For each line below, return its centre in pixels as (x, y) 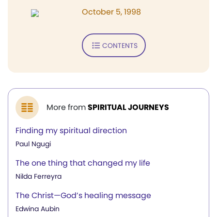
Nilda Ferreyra (39, 176)
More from (67, 107)
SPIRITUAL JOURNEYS (128, 107)
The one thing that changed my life (83, 163)
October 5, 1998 (111, 12)
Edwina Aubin (38, 209)
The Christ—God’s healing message (83, 195)
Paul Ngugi (33, 144)
